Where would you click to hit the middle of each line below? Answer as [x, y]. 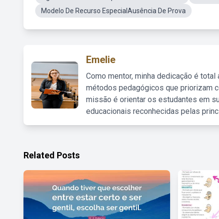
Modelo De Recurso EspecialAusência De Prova [113, 11]
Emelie [101, 60]
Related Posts [52, 155]
